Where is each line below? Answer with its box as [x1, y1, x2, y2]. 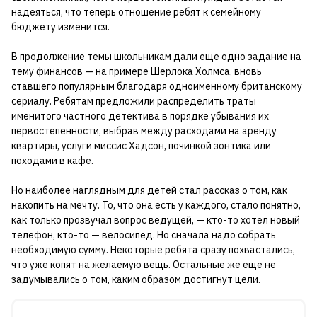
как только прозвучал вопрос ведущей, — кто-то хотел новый [11, 214, 300, 227]
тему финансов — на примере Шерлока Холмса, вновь [11, 65, 262, 79]
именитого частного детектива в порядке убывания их [11, 110, 269, 123]
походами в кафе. [11, 154, 93, 168]
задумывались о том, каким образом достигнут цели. [11, 273, 265, 287]
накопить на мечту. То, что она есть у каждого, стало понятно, [11, 199, 301, 212]
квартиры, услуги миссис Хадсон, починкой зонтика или [11, 139, 271, 153]
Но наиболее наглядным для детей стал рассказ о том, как [11, 184, 287, 197]
